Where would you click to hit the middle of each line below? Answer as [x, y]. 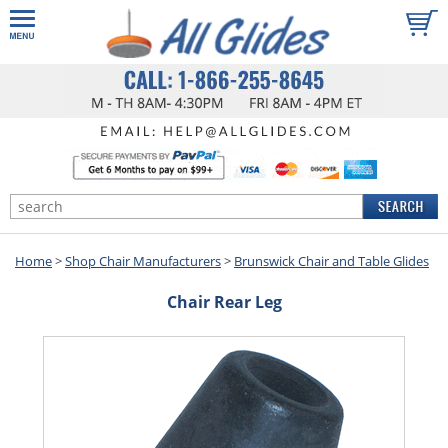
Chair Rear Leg [224, 301]
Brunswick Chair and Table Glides [331, 260]
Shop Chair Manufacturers [143, 260]
